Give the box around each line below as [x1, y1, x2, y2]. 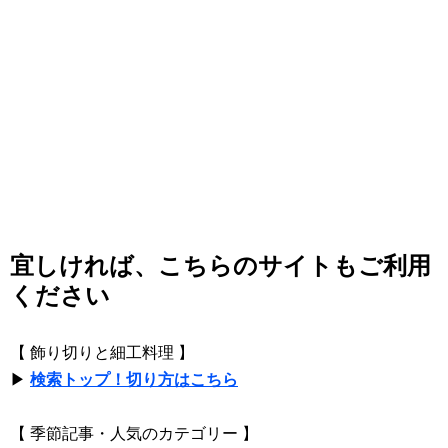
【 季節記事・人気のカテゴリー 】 [10, 425, 258, 442]
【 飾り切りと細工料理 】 [10, 344, 194, 361]
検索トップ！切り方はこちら [30, 371, 238, 388]
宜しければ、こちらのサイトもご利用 [10, 252, 431, 279]
